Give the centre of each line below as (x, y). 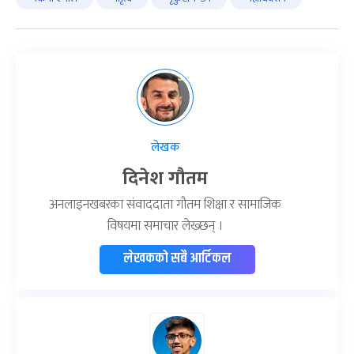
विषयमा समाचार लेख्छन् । (165, 226)
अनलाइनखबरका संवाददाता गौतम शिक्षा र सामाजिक (165, 204)
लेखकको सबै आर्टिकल (177, 258)
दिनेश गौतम (165, 178)
